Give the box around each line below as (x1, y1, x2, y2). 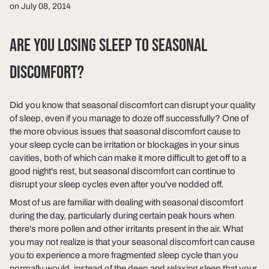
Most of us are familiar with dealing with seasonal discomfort (10, 198, 243, 208)
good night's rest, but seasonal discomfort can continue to (10, 166, 235, 177)
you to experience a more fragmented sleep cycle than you (10, 250, 238, 261)
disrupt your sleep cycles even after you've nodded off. (10, 180, 223, 190)
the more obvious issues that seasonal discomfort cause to (10, 127, 241, 137)
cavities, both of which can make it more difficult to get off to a (10, 153, 246, 163)
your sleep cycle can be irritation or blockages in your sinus (10, 140, 240, 150)
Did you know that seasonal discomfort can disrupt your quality (10, 100, 256, 110)
